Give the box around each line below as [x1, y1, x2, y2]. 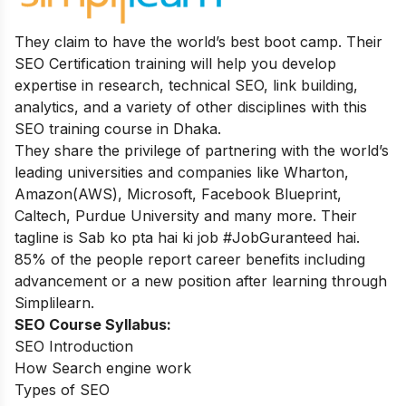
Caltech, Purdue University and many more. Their [14, 207, 357, 225]
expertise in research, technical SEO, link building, [14, 76, 358, 94]
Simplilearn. [14, 294, 103, 312]
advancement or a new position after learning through [14, 272, 387, 290]
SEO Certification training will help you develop [14, 54, 336, 72]
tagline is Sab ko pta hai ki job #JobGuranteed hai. [14, 228, 360, 246]
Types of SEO [14, 381, 110, 399]
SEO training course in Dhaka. [14, 120, 221, 138]
